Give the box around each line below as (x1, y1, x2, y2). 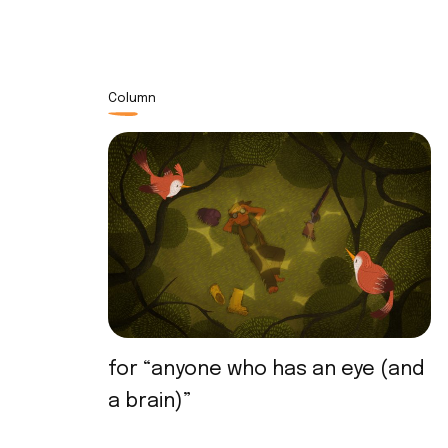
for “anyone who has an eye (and (107, 358, 424, 380)
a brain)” (107, 390, 191, 412)
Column (107, 92, 156, 105)
